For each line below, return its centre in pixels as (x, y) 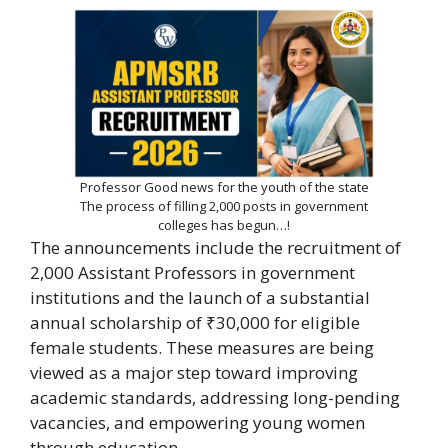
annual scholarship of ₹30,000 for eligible (195, 323)
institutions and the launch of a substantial (200, 298)
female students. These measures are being (202, 348)
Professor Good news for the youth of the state (224, 187)
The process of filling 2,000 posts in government (224, 206)
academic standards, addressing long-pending (215, 398)
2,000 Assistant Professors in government (192, 273)
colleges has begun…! (224, 225)
